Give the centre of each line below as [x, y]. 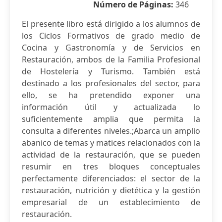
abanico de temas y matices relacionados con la [111, 143]
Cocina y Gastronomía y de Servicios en [111, 48]
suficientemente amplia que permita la [111, 119]
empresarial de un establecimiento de [111, 202]
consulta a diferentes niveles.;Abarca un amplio [111, 131]
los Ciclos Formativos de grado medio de [111, 36]
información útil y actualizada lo [111, 107]
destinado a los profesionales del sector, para [111, 83]
